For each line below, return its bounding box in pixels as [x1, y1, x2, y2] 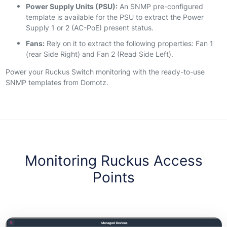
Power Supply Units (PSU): [25, 1, 118, 11]
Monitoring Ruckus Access [24, 150, 203, 171]
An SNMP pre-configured [117, 1, 203, 11]
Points [92, 167, 135, 187]
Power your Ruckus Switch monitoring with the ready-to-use [5, 67, 205, 77]
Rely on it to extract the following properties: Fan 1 [44, 39, 213, 49]
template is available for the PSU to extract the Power [25, 12, 204, 22]
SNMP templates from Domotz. [5, 78, 108, 88]
